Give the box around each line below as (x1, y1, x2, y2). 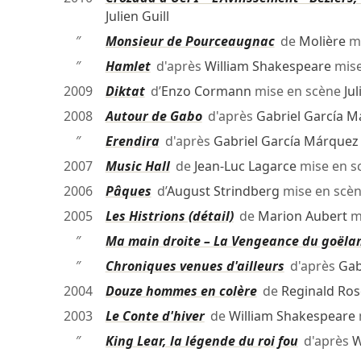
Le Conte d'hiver (105, 307, 205, 326)
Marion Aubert (257, 207, 347, 226)
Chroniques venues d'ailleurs (105, 257, 284, 276)
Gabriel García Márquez (213, 132, 359, 151)
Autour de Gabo (105, 107, 202, 126)
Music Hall (105, 157, 170, 176)
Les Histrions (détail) (105, 207, 234, 226)
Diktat (105, 82, 145, 101)
